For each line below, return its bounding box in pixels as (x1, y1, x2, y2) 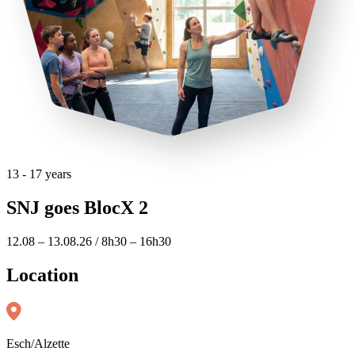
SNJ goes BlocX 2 (6, 197, 148, 219)
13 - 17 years (6, 167, 71, 181)
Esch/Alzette (6, 336, 70, 350)
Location (6, 264, 78, 285)
